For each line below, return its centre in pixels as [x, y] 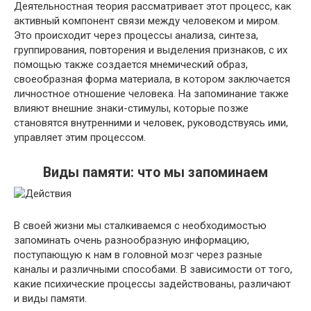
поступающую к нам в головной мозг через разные [138, 255]
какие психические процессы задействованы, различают [152, 284]
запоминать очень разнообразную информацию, [132, 240]
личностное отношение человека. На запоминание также [151, 94]
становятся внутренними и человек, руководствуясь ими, [151, 123]
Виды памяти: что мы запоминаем [155, 173]
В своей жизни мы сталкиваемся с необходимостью [140, 226]
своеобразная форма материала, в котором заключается [152, 79]
